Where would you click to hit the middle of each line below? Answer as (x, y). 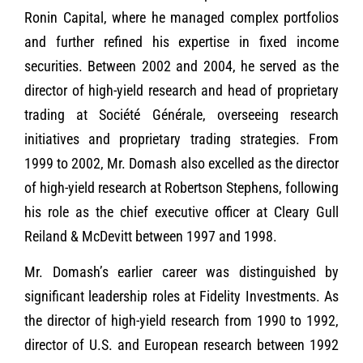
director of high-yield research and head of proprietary (181, 90)
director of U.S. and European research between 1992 (181, 344)
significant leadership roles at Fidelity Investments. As (181, 296)
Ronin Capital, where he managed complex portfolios (181, 17)
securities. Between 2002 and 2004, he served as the (181, 66)
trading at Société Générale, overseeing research (181, 114)
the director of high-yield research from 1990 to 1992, (181, 320)
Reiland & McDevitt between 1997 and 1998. (151, 236)
